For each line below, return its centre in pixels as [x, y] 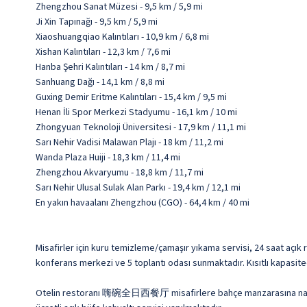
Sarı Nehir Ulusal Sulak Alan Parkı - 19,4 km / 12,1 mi [138, 188]
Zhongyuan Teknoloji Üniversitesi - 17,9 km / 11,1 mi [141, 127]
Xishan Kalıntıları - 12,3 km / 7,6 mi [103, 52]
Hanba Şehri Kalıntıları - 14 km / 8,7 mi [110, 67]
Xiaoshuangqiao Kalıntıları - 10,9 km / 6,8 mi [122, 37]
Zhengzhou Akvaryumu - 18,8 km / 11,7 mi [120, 173]
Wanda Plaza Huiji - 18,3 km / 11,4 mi [108, 158]
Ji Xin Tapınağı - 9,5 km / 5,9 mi [97, 22]
